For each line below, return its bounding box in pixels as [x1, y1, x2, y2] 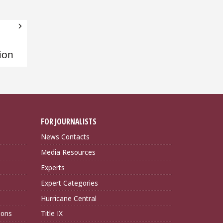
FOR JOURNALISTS [41, 116, 97, 127]
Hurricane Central [41, 193, 97, 203]
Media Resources [41, 147, 96, 157]
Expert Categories [41, 178, 98, 188]
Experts [41, 163, 65, 172]
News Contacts [41, 132, 90, 142]
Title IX [41, 209, 63, 219]
